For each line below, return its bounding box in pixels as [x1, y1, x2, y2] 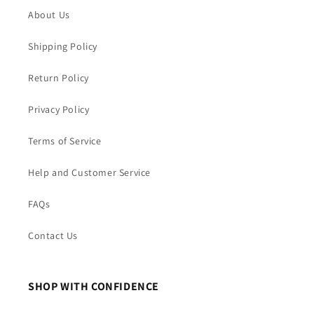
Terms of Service [28, 134, 102, 147]
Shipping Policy [28, 39, 97, 53]
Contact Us [28, 228, 78, 242]
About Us [28, 8, 70, 21]
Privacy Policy [28, 102, 90, 116]
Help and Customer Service [28, 165, 151, 179]
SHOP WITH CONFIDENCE [28, 278, 159, 294]
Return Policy [28, 71, 89, 84]
